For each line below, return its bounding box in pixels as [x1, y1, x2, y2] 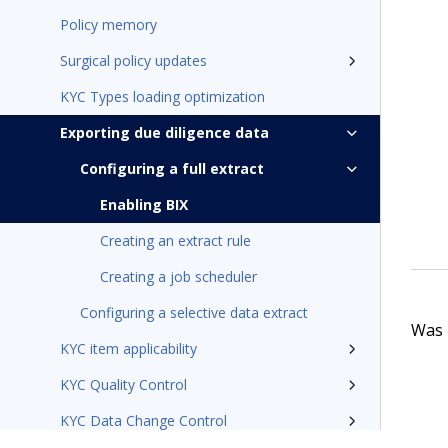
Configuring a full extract [80, 159, 264, 178]
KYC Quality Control [60, 375, 187, 394]
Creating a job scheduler [100, 267, 257, 286]
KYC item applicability [60, 339, 197, 358]
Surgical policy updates [60, 51, 207, 70]
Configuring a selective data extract [80, 303, 308, 322]
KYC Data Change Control [60, 411, 227, 430]
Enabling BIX [100, 195, 188, 214]
